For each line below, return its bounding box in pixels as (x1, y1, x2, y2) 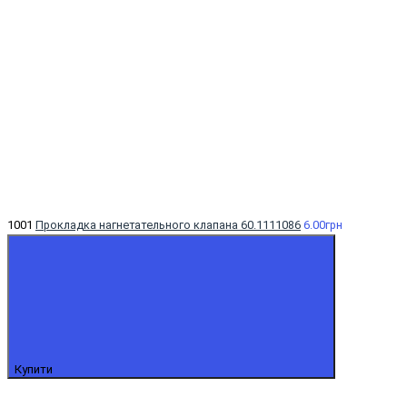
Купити (15, 362, 55, 376)
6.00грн (303, 217, 342, 232)
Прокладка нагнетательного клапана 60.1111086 (35, 217, 301, 232)
